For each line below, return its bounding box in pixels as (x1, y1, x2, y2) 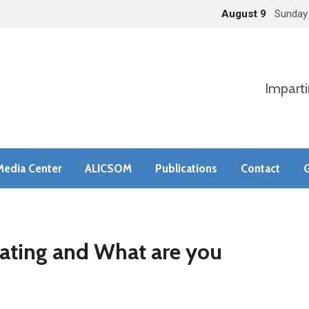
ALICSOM (85, 160, 132, 176)
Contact (241, 160, 280, 176)
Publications (155, 160, 217, 176)
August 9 (221, 8, 269, 20)
